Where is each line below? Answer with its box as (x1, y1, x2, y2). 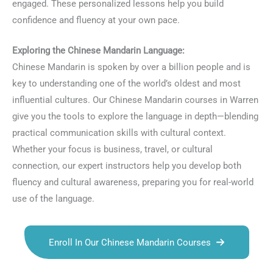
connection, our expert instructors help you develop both (12, 160, 241, 172)
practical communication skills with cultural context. (12, 127, 226, 139)
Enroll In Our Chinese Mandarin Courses (48, 236, 211, 248)
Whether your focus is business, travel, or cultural (12, 144, 213, 155)
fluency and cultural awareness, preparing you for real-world (12, 177, 253, 188)
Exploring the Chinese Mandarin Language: (12, 45, 185, 57)
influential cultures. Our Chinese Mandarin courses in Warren (12, 94, 258, 106)
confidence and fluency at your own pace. (12, 14, 180, 26)
